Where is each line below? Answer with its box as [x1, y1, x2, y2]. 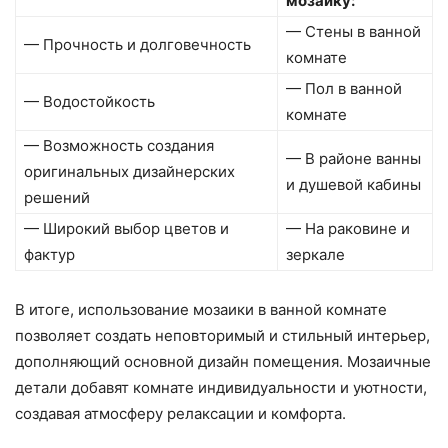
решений [24, 188, 90, 208]
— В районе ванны [286, 149, 421, 169]
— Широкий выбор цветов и [24, 219, 229, 239]
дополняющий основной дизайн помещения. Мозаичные [15, 352, 431, 372]
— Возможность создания [24, 136, 214, 156]
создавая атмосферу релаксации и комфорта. [15, 404, 346, 424]
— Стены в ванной [286, 22, 421, 42]
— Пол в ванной [286, 79, 402, 99]
